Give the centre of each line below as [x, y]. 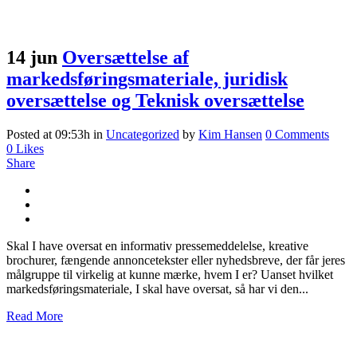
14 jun [32, 58]
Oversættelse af [126, 58]
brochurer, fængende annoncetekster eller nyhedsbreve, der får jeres [176, 261]
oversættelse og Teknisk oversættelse [155, 101]
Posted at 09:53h [48, 135]
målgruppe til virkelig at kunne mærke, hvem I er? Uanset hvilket [170, 275]
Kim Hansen [230, 135]
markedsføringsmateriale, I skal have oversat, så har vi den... [157, 289]
